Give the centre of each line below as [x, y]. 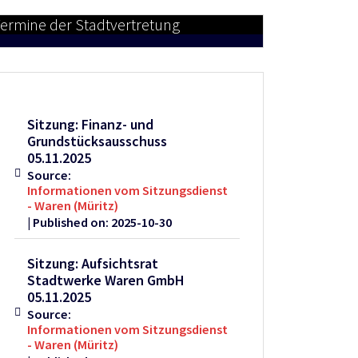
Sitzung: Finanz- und [91, 125]
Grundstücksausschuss [97, 141]
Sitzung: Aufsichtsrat [93, 264]
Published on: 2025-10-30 [103, 223]
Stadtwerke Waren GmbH [106, 280]
